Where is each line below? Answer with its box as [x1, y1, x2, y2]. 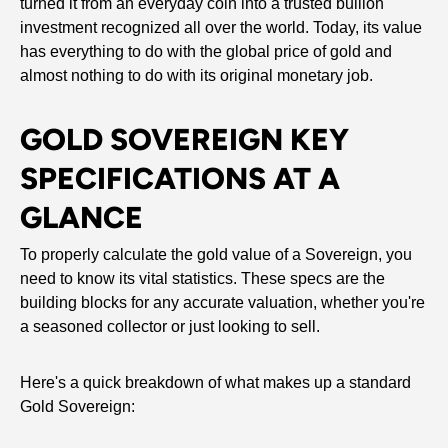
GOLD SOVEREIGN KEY [20, 121, 349, 159]
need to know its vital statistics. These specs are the [20, 270, 385, 288]
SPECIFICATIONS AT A [20, 160, 340, 198]
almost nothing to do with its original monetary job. [20, 67, 373, 85]
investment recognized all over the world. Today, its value [20, 19, 422, 37]
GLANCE [20, 199, 143, 237]
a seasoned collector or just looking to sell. [20, 318, 320, 336]
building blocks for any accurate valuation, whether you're [20, 294, 425, 312]
